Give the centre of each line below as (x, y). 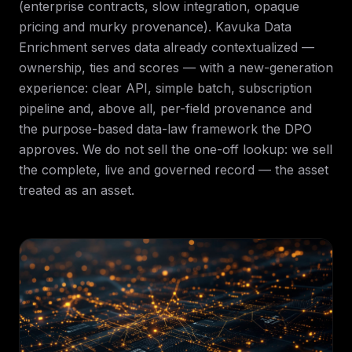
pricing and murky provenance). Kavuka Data (155, 27)
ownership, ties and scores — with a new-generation (176, 68)
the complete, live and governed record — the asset (174, 170)
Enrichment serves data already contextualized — (167, 47)
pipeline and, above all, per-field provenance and (165, 108)
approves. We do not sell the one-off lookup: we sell (176, 149)
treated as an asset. (77, 190)
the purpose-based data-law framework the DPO (165, 129)
